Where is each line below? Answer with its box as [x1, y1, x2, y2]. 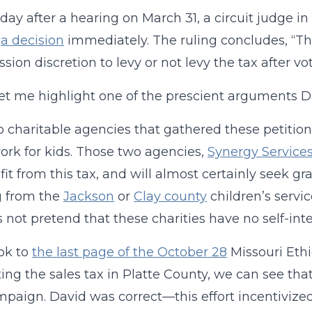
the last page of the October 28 [31, 244, 227, 260]
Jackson [63, 189, 114, 204]
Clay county [133, 189, 207, 204]
